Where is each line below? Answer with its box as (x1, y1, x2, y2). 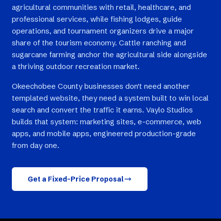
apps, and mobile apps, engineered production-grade (12, 129, 196, 138)
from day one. (12, 141, 59, 150)
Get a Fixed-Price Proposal (28, 175, 124, 184)
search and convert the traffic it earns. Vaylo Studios (12, 105, 193, 114)
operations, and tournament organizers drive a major (12, 26, 194, 36)
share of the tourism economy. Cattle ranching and (12, 38, 186, 47)
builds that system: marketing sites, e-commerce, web (12, 117, 201, 126)
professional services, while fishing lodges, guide (12, 14, 182, 24)
